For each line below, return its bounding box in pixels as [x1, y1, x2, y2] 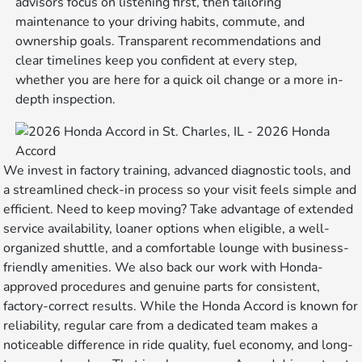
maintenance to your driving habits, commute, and [15, 13, 305, 32]
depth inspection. [15, 90, 116, 109]
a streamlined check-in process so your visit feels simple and [3, 181, 357, 200]
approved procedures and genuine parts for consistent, [3, 278, 321, 297]
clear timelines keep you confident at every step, [15, 52, 298, 70]
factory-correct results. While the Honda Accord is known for [3, 297, 359, 316]
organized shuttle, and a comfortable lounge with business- [3, 239, 350, 258]
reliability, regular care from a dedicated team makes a [3, 317, 318, 335]
